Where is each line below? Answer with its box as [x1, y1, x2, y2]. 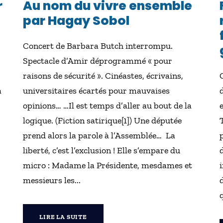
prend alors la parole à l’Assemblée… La [23, 130, 176, 141]
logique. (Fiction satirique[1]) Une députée [23, 115, 182, 126]
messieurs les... [23, 175, 81, 186]
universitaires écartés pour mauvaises [23, 85, 170, 96]
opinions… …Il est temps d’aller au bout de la [23, 100, 192, 111]
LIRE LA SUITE [39, 213, 87, 221]
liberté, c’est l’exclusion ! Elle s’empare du [23, 145, 181, 156]
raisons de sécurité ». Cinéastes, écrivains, [23, 70, 184, 81]
